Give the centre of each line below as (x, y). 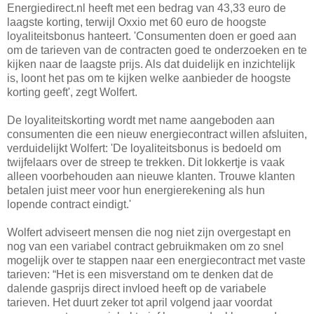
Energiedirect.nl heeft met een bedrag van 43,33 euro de (146, 8)
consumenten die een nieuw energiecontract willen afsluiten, (157, 134)
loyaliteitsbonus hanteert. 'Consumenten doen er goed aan (152, 36)
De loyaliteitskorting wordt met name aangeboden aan (141, 120)
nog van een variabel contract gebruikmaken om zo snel (145, 246)
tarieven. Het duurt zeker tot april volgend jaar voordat (139, 302)
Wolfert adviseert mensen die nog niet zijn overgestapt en (149, 232)
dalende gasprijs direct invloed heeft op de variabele (137, 288)
